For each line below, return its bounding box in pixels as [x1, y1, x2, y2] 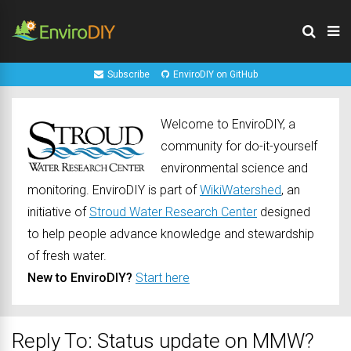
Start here [136, 270, 190, 285]
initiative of [27, 204, 89, 219]
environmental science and [161, 161, 308, 175]
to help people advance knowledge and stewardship [27, 226, 314, 241]
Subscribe [107, 69, 150, 80]
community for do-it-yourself [161, 139, 317, 154]
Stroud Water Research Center [89, 204, 257, 219]
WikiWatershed [200, 183, 281, 197]
